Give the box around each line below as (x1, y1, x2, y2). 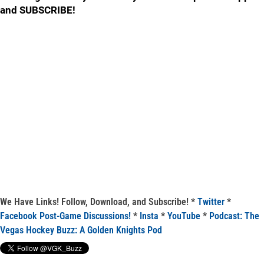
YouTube (167, 210, 200, 222)
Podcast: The (209, 210, 259, 222)
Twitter (197, 196, 225, 207)
